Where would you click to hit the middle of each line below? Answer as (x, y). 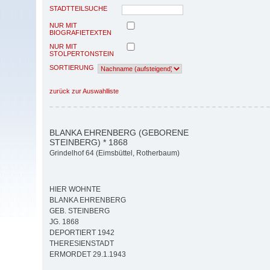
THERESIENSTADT (82, 244)
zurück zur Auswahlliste (84, 91)
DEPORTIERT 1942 (82, 233)
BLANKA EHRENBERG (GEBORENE (119, 132)
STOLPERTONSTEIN (82, 53)
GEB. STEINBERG (80, 211)
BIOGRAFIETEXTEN (80, 32)
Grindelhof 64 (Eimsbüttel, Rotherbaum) (115, 153)
